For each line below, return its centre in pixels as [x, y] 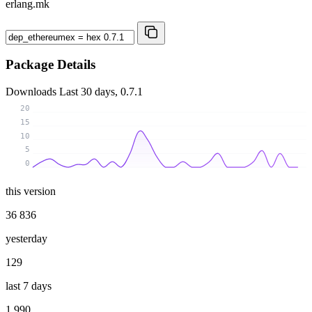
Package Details [50, 65]
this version [31, 191]
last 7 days [29, 286]
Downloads [32, 92]
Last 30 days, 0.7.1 [101, 92]
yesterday [26, 238]
